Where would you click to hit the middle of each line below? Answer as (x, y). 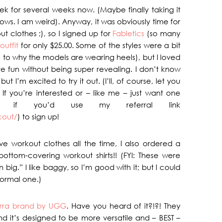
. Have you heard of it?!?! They (124, 206)
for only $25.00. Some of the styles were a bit (99, 45)
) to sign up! (38, 116)
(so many (163, 33)
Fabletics (129, 33)
